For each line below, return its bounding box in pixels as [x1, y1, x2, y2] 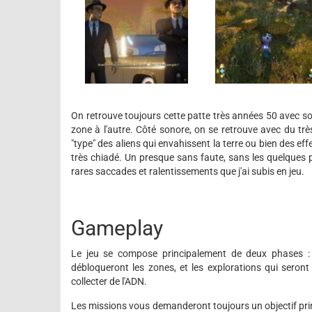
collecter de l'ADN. [71, 275, 147, 287]
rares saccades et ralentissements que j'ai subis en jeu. [71, 165, 304, 177]
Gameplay [71, 215, 163, 240]
